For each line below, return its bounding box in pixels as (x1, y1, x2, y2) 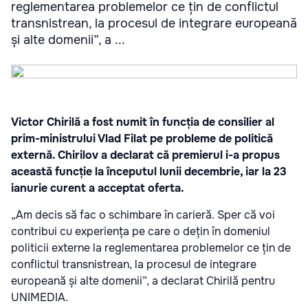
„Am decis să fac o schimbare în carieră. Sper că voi (11, 208, 275, 222)
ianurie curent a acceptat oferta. (11, 181, 184, 195)
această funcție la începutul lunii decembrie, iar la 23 (11, 164, 287, 179)
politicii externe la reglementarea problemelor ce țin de (11, 241, 291, 255)
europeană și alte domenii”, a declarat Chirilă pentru (11, 274, 275, 288)
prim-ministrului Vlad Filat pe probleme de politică (11, 131, 273, 146)
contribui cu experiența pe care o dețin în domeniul (11, 224, 270, 239)
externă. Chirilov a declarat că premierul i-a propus (11, 148, 280, 162)
